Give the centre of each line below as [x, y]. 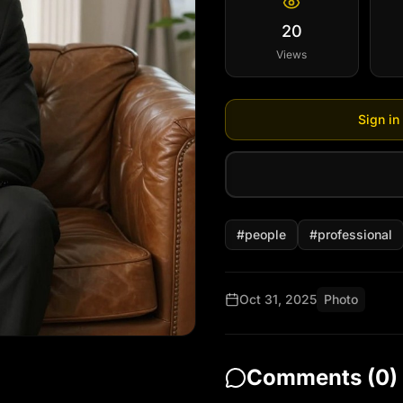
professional [355, 234]
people [265, 234]
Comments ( [311, 377]
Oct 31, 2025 [278, 299]
